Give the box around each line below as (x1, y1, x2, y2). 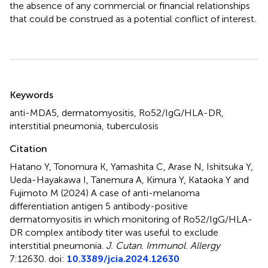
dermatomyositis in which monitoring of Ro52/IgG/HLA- (10, 213, 252, 225)
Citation (10, 142, 47, 154)
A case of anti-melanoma (91, 187, 200, 199)
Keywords (10, 89, 53, 100)
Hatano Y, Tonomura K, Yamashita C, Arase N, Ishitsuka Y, (10, 160, 253, 172)
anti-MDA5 (10, 106, 57, 118)
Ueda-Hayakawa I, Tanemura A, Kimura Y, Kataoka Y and (10, 173, 249, 185)
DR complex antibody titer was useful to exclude (10, 226, 218, 238)
